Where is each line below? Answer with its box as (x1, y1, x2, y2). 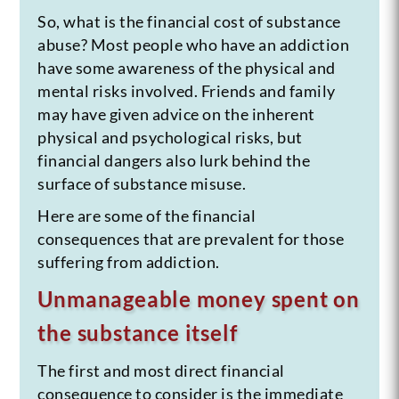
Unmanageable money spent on (37, 285, 360, 312)
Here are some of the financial (37, 205, 256, 225)
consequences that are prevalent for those (37, 228, 345, 248)
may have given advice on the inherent (37, 103, 315, 124)
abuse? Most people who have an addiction (37, 34, 350, 54)
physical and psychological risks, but (37, 126, 303, 147)
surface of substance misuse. (37, 173, 247, 193)
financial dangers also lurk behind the (37, 150, 311, 170)
